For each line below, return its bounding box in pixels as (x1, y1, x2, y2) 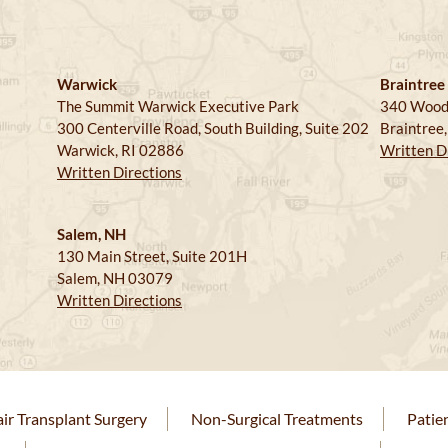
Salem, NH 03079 (57, 268, 173, 287)
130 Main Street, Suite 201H (57, 246, 247, 265)
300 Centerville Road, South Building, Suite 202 (57, 118, 369, 137)
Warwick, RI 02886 (57, 140, 184, 159)
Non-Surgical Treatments (191, 408, 363, 428)
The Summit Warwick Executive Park (57, 96, 299, 115)
